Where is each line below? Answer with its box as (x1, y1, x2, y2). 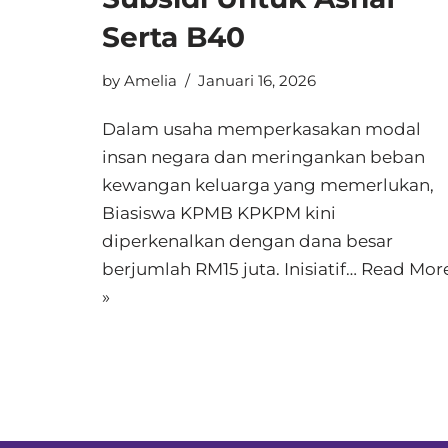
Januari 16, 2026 (198, 71, 316, 90)
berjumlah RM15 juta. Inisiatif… (102, 259, 361, 279)
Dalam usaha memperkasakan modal (102, 119, 421, 139)
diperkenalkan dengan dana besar (102, 231, 393, 251)
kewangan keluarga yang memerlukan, (102, 175, 434, 195)
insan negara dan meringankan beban (102, 147, 425, 167)
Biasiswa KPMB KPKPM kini (102, 203, 336, 223)
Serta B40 (102, 20, 245, 54)
